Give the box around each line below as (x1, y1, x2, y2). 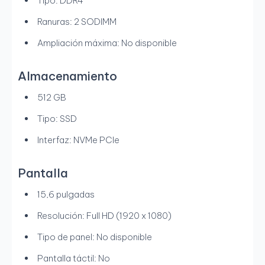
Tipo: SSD (37, 113, 77, 125)
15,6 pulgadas (37, 189, 95, 201)
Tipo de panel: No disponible (37, 231, 152, 243)
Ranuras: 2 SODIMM (37, 16, 117, 28)
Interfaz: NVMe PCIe (37, 134, 119, 146)
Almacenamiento (18, 69, 117, 84)
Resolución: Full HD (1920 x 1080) (37, 210, 172, 222)
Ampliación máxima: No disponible (37, 37, 177, 49)
